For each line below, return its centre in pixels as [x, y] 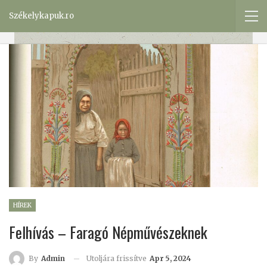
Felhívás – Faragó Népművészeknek [108, 232]
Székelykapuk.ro [41, 16]
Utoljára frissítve [117, 258]
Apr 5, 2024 [170, 258]
